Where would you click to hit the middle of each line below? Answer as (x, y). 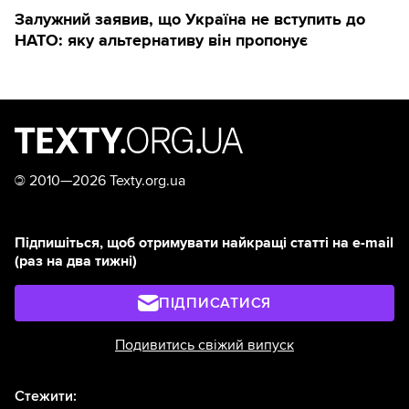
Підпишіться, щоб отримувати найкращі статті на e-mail (204, 243)
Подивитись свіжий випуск (204, 346)
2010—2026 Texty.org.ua (105, 181)
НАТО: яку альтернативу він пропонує (161, 41)
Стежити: (46, 397)
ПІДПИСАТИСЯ (215, 304)
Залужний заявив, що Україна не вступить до (190, 20)
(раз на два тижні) (76, 262)
